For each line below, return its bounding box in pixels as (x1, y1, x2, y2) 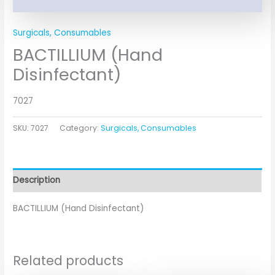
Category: (60, 122, 101, 133)
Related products (13, 252, 124, 270)
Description (13, 174, 61, 187)
